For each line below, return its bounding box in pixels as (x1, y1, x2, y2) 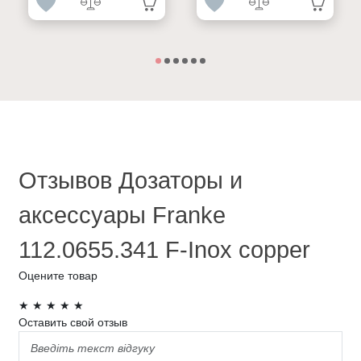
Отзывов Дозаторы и (19, 168, 243, 194)
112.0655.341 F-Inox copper (19, 237, 310, 263)
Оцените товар (19, 269, 98, 283)
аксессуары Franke (19, 202, 226, 229)
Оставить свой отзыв (19, 316, 127, 330)
